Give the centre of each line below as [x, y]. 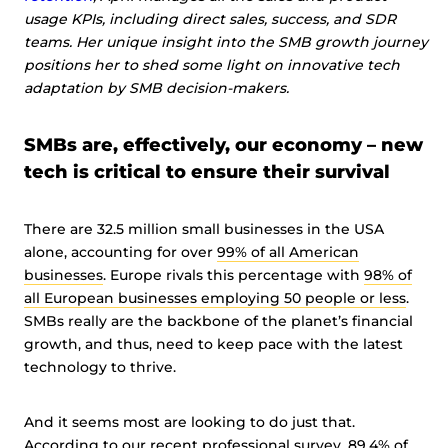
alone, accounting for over [120, 252]
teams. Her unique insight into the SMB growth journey [226, 42]
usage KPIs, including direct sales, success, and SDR [210, 19]
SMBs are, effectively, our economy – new [223, 145]
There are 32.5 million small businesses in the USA [204, 229]
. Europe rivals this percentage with [233, 275]
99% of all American [288, 252]
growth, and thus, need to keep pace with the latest [213, 344]
